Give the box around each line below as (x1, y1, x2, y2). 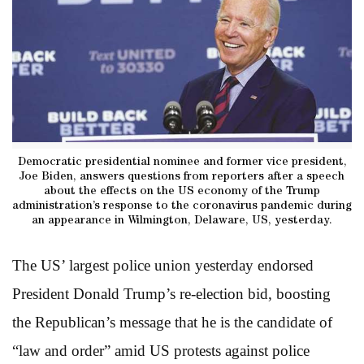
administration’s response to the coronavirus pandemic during (12, 200, 352, 212)
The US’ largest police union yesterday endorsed (12, 256, 314, 274)
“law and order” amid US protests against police (12, 341, 310, 359)
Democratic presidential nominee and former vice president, (17, 156, 347, 168)
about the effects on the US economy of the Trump (44, 185, 320, 197)
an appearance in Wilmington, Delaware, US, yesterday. (32, 214, 332, 227)
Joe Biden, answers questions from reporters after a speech (19, 171, 344, 183)
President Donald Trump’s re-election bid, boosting (12, 284, 331, 302)
